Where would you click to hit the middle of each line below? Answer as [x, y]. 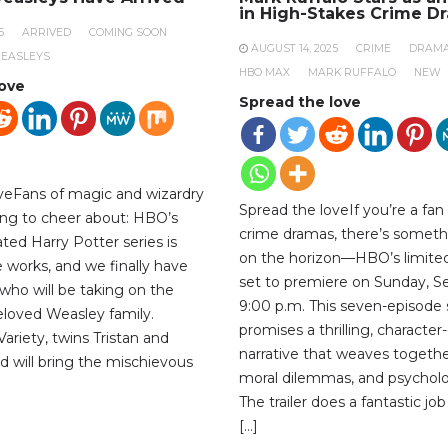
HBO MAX [264, 72]
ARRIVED [46, 32]
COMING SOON [128, 32]
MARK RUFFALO [352, 72]
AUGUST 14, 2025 [294, 48]
